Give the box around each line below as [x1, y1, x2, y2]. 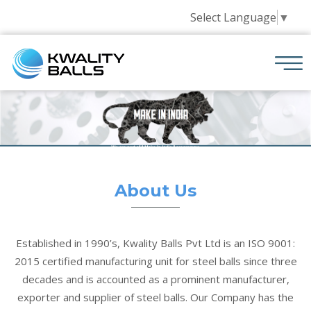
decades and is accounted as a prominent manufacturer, [22, 272, 289, 286]
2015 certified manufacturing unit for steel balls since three [14, 254, 297, 268]
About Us [115, 180, 196, 201]
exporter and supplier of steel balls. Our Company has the [17, 290, 294, 304]
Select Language [190, 9, 276, 25]
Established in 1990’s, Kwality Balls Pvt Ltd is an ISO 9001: [16, 236, 295, 250]
